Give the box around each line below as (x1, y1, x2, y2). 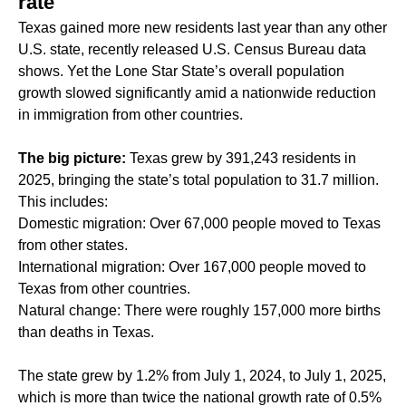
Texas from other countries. (18, 281, 190, 297)
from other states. (18, 237, 128, 254)
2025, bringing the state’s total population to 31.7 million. (18, 172, 379, 188)
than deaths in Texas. (18, 324, 154, 341)
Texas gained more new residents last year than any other (18, 20, 387, 36)
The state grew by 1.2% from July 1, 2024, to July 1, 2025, (18, 368, 386, 384)
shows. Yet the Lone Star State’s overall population (18, 63, 344, 80)
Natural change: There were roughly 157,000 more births (18, 303, 381, 319)
